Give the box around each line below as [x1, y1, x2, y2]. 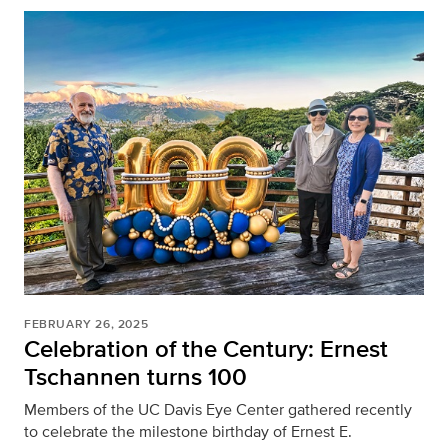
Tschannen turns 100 [24, 359, 247, 395]
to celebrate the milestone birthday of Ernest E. [24, 420, 352, 444]
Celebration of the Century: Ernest [24, 331, 388, 367]
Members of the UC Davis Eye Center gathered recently [24, 398, 412, 422]
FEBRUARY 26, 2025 [24, 315, 149, 334]
